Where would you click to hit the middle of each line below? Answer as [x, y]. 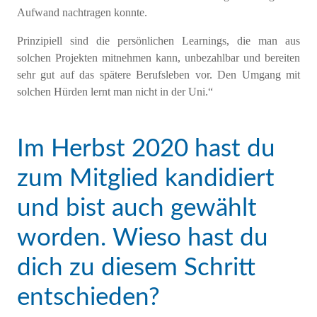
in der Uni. [183, 91]
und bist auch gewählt [137, 208]
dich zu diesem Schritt [136, 267]
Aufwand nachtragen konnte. [82, 12]
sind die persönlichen [122, 40]
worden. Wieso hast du [143, 238]
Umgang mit [269, 74]
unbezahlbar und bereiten [240, 57]
